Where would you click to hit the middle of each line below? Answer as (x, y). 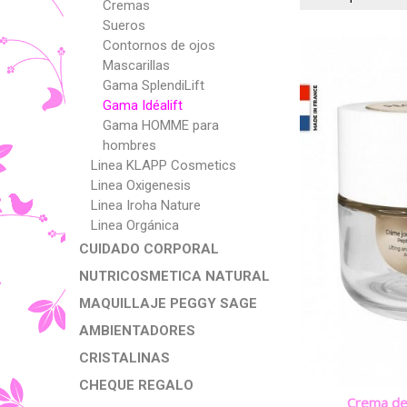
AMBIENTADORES (137, 331)
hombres (129, 145)
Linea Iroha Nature (146, 205)
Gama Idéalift (143, 105)
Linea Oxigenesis (141, 185)
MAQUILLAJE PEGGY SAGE (168, 303)
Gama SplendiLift (154, 85)
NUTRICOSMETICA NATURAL (174, 276)
